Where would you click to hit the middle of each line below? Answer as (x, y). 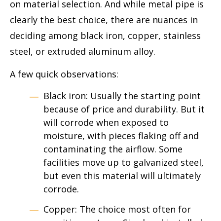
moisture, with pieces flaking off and (121, 135)
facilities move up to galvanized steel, (124, 162)
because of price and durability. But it (124, 109)
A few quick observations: (64, 74)
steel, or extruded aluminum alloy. (84, 52)
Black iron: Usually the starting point (122, 95)
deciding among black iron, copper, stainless (105, 36)
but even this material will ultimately (122, 175)
